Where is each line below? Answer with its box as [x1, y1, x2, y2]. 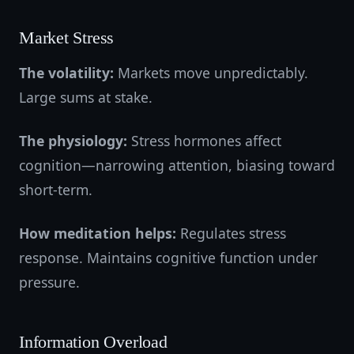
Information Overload [19, 333, 168, 352]
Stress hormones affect [127, 131, 281, 150]
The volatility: [19, 63, 114, 82]
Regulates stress [176, 224, 286, 243]
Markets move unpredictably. [114, 63, 308, 82]
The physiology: [19, 131, 127, 150]
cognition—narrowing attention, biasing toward [19, 156, 335, 175]
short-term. [19, 180, 92, 199]
